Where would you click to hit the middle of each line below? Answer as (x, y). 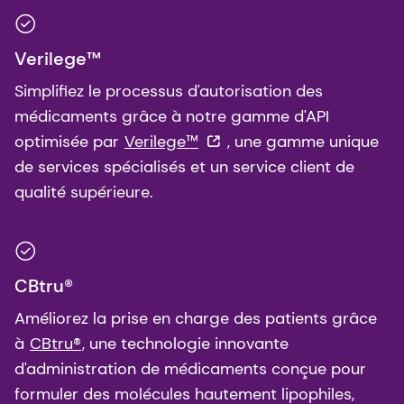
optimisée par (69, 141)
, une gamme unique (301, 141)
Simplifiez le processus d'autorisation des (169, 91)
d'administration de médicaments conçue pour (190, 368)
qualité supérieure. (84, 192)
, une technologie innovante (185, 343)
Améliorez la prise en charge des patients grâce (196, 318)
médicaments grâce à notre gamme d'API (172, 116)
